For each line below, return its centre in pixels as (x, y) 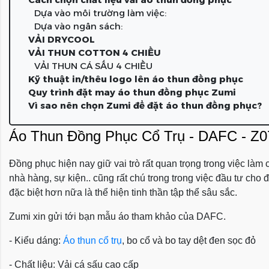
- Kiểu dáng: (36, 240)
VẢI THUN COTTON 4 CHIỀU (95, 53)
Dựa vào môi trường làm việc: (100, 13)
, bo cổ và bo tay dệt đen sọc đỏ (189, 240)
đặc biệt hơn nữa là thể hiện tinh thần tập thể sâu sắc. (123, 192)
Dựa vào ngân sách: (78, 26)
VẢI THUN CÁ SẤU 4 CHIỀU (93, 66)
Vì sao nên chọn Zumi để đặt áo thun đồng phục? (145, 105)
